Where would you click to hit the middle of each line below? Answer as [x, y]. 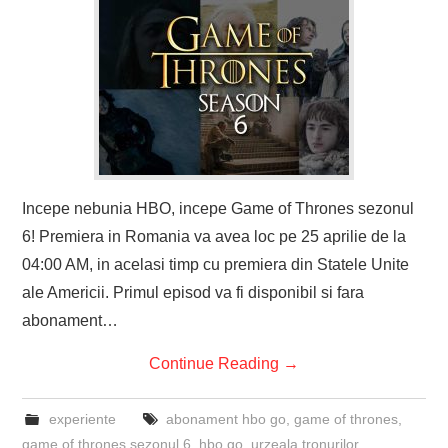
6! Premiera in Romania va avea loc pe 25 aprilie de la [214, 236]
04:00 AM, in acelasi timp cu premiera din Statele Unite [216, 264]
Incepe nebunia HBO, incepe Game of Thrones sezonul [218, 208]
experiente [82, 418]
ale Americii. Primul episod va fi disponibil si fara [193, 292]
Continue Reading [216, 363]
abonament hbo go [225, 418]
